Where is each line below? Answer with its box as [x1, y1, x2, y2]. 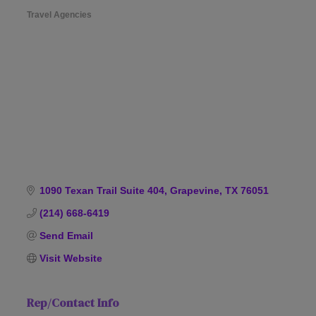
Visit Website [39, 252, 102, 264]
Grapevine [169, 184, 219, 196]
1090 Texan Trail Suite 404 [39, 184, 164, 196]
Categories [26, 20, 70, 32]
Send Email [39, 229, 93, 241]
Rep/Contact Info [27, 294, 119, 310]
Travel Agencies [27, 10, 92, 20]
